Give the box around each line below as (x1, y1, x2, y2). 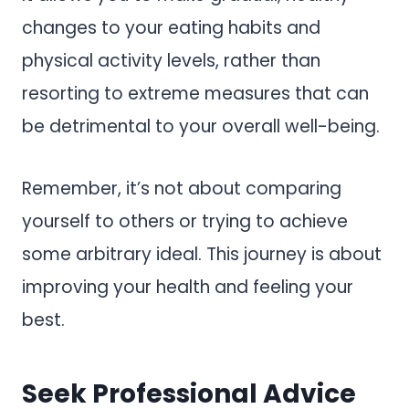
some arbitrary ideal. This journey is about (22, 241, 382, 267)
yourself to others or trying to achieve (22, 208, 348, 234)
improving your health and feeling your (22, 274, 353, 299)
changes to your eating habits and (22, 15, 320, 40)
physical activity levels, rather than (22, 47, 320, 73)
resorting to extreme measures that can (22, 80, 369, 106)
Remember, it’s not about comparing (22, 175, 341, 201)
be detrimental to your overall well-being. (22, 113, 380, 139)
